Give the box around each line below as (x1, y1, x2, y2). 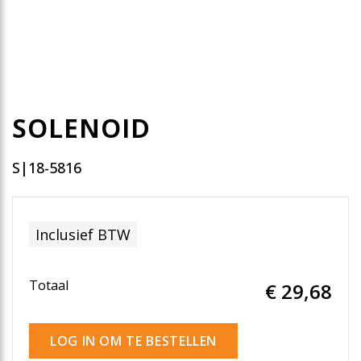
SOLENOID (12, 110, 151, 145)
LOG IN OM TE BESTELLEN (50, 332, 218, 350)
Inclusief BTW (35, 225, 131, 244)
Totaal (29, 276, 68, 294)
